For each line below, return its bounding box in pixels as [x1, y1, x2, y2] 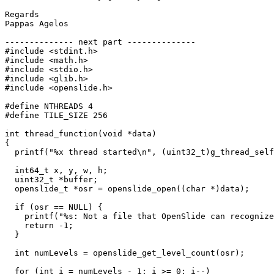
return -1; [5, 221, 73, 231]
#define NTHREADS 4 [5, 102, 93, 111]
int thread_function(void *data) [5, 129, 157, 139]
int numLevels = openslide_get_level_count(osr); [5, 248, 245, 258]
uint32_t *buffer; [5, 175, 98, 185]
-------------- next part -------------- [5, 37, 196, 47]
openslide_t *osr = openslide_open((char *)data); [5, 184, 250, 194]
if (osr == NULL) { [5, 202, 103, 212]
